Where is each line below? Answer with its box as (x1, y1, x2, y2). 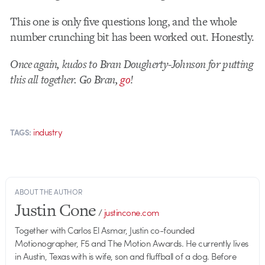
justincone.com (104, 205, 160, 219)
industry (33, 125, 63, 138)
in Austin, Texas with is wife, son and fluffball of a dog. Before (15, 249, 237, 263)
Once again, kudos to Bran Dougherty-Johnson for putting (10, 56, 254, 72)
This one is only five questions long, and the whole (10, 13, 237, 30)
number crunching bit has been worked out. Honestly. (10, 28, 254, 45)
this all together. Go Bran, (10, 71, 121, 88)
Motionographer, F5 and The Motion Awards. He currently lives (15, 236, 248, 250)
